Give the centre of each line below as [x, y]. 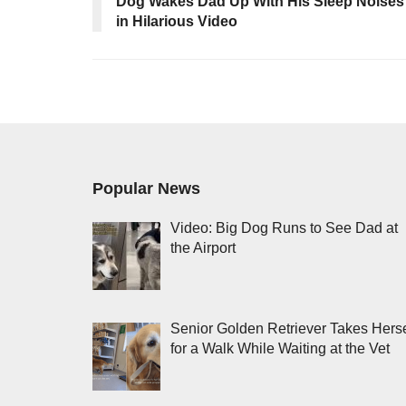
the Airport [203, 248]
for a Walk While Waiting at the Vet [280, 348]
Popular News [146, 189]
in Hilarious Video [177, 22]
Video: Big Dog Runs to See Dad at [284, 228]
